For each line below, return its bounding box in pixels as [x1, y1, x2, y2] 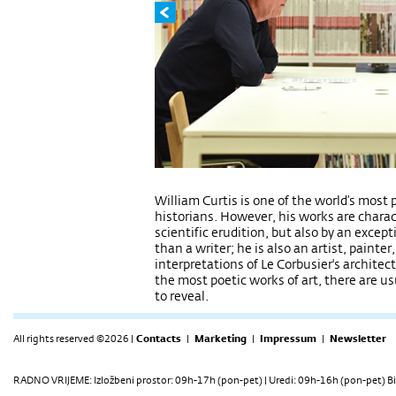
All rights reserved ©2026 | [13, 331, 133, 346]
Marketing [194, 331, 247, 346]
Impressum [260, 331, 316, 346]
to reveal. [155, 287, 209, 304]
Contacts [136, 331, 181, 346]
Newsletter [330, 331, 386, 346]
